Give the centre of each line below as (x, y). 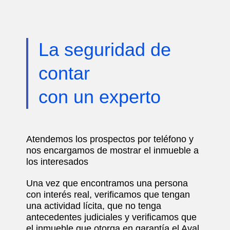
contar (64, 73)
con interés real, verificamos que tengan (108, 194)
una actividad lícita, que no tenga (94, 206)
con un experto (100, 97)
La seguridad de (105, 49)
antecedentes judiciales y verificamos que (111, 217)
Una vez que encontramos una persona (107, 183)
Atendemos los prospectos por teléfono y (110, 139)
